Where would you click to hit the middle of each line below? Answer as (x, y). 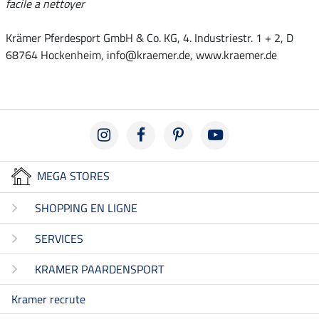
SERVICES (59, 238)
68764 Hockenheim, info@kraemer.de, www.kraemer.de (141, 55)
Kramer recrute (48, 299)
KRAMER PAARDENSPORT (99, 269)
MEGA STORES (73, 176)
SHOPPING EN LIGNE (86, 208)
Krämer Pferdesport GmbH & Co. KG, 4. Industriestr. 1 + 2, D (150, 38)
